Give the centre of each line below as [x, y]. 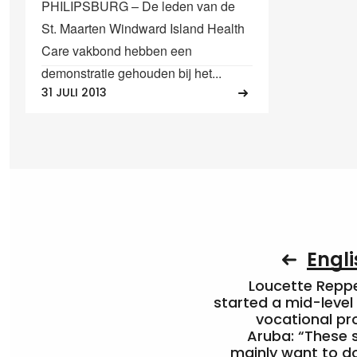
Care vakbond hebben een [117, 50]
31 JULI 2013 [74, 93]
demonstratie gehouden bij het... [131, 73]
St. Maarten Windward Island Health [143, 28]
